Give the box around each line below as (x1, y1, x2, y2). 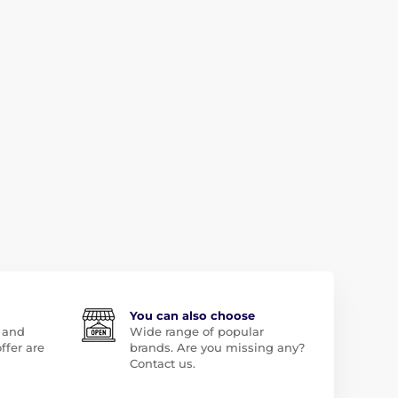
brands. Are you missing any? (129, 340, 305, 355)
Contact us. (129, 356, 195, 371)
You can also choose (129, 308, 255, 323)
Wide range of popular (129, 324, 264, 339)
